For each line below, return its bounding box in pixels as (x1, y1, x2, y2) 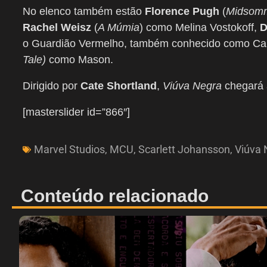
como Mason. (46, 54, 113, 66)
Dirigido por (23, 80, 80, 92)
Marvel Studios (34, 143, 105, 156)
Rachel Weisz (23, 21, 91, 34)
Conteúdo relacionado (21, 186, 209, 206)
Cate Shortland (80, 80, 157, 92)
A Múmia (98, 21, 139, 34)
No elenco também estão (23, 5, 145, 18)
